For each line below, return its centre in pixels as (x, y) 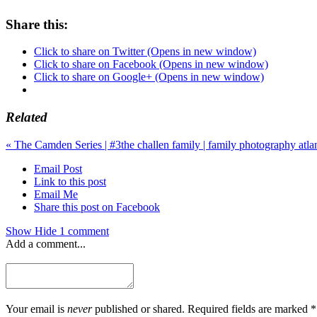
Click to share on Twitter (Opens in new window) (145, 52)
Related (27, 117)
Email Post (58, 168)
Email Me (56, 194)
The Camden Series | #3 (66, 144)
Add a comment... (46, 243)
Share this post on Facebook (97, 207)
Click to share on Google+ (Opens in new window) (149, 77)
